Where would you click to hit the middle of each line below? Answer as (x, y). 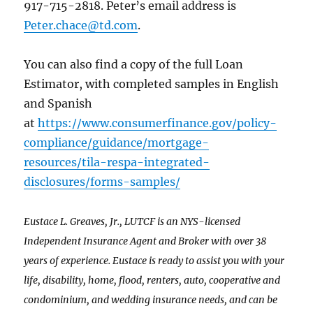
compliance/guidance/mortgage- (117, 143)
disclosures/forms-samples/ (102, 182)
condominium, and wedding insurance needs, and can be (151, 300)
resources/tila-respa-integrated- (117, 162)
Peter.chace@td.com (81, 26)
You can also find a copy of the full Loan (134, 65)
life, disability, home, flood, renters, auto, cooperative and (152, 281)
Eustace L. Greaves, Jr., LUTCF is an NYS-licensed (132, 222)
